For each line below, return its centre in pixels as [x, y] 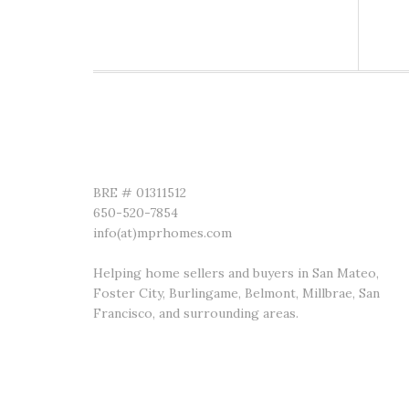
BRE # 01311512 [140, 193]
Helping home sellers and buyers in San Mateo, [236, 273]
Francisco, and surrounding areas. [196, 313]
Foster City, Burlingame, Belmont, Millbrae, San [236, 293]
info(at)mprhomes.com [163, 233]
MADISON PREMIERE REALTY [170, 153]
